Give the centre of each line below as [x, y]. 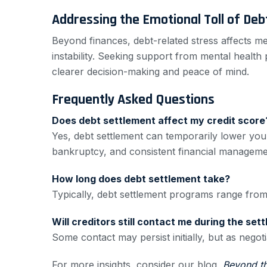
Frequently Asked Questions [133, 100]
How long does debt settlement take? [141, 179]
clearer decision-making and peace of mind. [150, 72]
